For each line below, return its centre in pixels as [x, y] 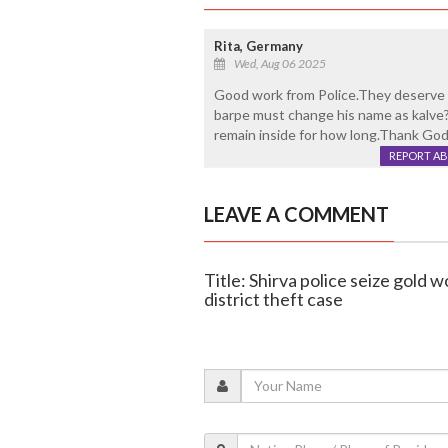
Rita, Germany [258, 45]
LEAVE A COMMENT [296, 213]
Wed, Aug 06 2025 [279, 63]
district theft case [273, 298]
